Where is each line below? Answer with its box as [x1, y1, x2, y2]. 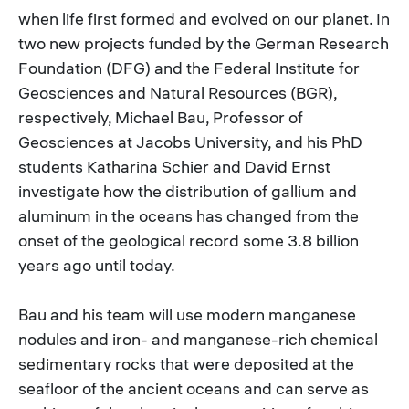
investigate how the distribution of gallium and [18, 180, 357, 202]
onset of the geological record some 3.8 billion [18, 229, 359, 251]
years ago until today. [18, 254, 175, 276]
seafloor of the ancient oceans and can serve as [18, 377, 369, 399]
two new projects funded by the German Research [18, 32, 389, 54]
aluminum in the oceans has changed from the [18, 204, 359, 226]
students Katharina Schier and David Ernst [18, 155, 330, 177]
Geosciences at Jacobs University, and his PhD [18, 131, 362, 152]
